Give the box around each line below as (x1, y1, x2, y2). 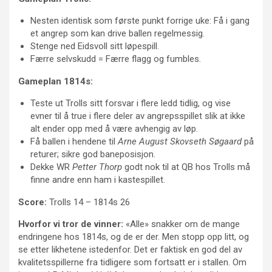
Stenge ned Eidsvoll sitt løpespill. (30, 41, 159, 52)
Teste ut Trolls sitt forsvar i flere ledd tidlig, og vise (30, 98, 231, 109)
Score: (18, 197, 47, 208)
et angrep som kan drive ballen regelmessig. (30, 28, 205, 39)
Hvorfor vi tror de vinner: (18, 219, 123, 230)
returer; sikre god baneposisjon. (30, 149, 155, 160)
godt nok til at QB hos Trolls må (122, 161, 250, 173)
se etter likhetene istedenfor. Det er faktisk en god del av (18, 244, 242, 256)
